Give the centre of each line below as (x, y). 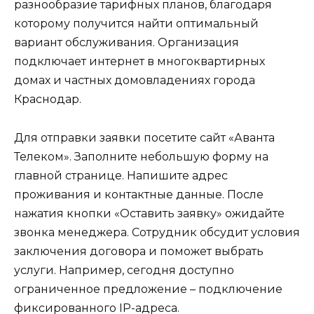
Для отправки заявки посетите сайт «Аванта (144, 137)
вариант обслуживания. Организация (127, 43)
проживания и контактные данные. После (139, 194)
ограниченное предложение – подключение (148, 289)
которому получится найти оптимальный (136, 24)
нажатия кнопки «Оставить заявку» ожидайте (149, 213)
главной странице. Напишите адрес (121, 175)
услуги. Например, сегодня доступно (124, 270)
